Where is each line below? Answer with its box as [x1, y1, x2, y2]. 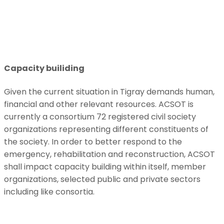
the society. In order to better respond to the [4, 135, 182, 147]
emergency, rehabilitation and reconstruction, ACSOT [4, 148, 215, 160]
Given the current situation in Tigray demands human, [4, 85, 214, 97]
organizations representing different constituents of [4, 123, 208, 135]
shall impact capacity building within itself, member [4, 160, 206, 172]
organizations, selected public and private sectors [4, 173, 200, 185]
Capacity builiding [4, 62, 84, 74]
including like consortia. [4, 185, 94, 197]
